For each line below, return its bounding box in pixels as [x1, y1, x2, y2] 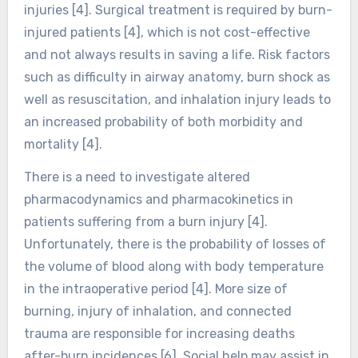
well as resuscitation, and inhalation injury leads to [23, 92, 331, 108]
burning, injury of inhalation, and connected [23, 304, 292, 320]
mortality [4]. [23, 137, 102, 153]
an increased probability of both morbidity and [23, 114, 303, 130]
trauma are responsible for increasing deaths [23, 326, 295, 342]
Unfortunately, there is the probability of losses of [23, 237, 326, 253]
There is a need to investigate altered [23, 169, 250, 185]
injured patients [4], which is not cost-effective [23, 25, 310, 41]
